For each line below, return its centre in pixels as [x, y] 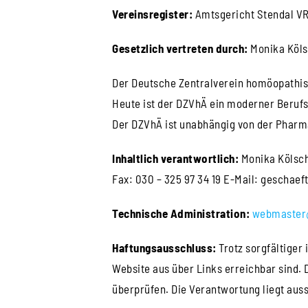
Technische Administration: [181, 213]
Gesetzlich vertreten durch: [180, 48]
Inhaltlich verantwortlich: [176, 158]
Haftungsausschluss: [164, 247]
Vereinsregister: [153, 13]
